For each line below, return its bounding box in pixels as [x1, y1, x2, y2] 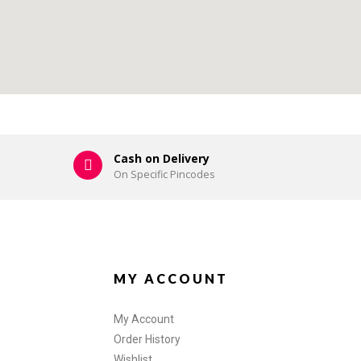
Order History [114, 333, 180, 346]
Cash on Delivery [114, 151, 210, 167]
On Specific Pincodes [114, 168, 214, 182]
